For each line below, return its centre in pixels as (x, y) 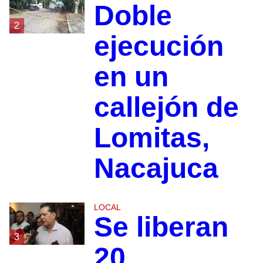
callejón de (166, 107)
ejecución (159, 46)
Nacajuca (156, 168)
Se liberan (161, 227)
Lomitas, (151, 138)
